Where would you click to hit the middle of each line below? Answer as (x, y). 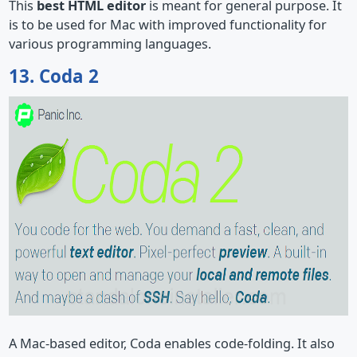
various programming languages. (110, 43)
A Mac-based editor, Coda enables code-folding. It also (172, 343)
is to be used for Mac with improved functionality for (168, 24)
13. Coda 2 (54, 76)
